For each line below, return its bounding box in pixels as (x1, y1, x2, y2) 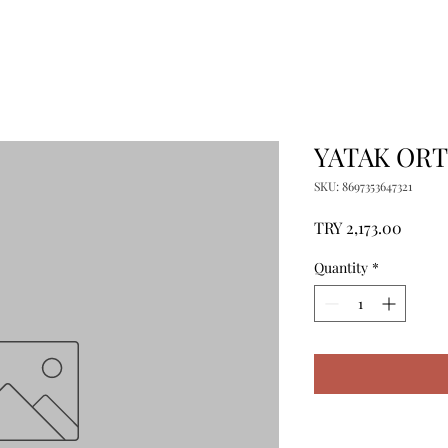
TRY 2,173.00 (314, 217, 402, 238)
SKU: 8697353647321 (314, 178, 412, 194)
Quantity (314, 258, 368, 277)
